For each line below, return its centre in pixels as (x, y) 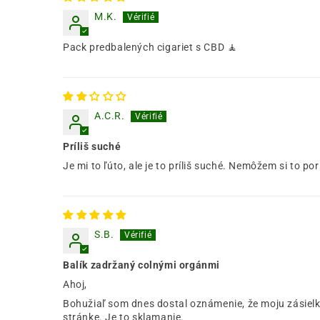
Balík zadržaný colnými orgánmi (141, 265)
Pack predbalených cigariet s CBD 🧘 (150, 47)
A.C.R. (110, 115)
